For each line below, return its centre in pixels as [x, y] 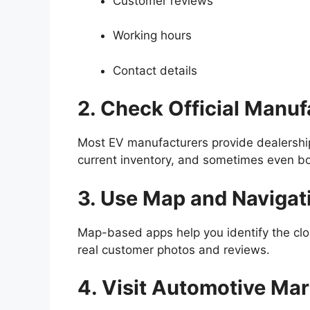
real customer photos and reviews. [174, 249]
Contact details [155, 70]
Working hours [152, 36]
